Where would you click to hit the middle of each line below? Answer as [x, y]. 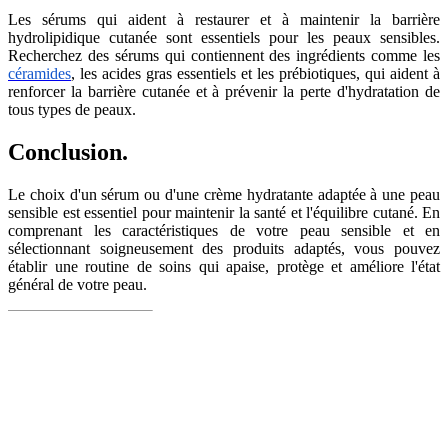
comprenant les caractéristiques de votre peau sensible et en [224, 230]
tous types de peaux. [72, 109]
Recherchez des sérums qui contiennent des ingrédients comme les [224, 55]
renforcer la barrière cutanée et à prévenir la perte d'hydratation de [224, 91]
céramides [39, 73]
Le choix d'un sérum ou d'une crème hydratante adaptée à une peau [224, 194]
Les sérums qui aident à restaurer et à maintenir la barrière [224, 19]
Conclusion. [68, 151]
